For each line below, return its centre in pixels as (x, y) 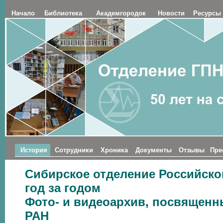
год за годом (63, 188)
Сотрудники (74, 150)
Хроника (114, 150)
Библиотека (63, 13)
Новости (171, 13)
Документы (153, 150)
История (34, 150)
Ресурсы (207, 13)
